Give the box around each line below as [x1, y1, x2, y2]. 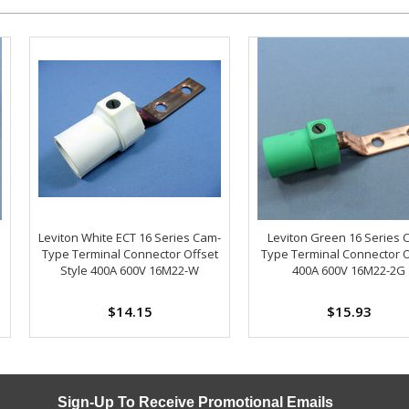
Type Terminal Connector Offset [41, 245, 218, 262]
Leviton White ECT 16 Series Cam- [38, 228, 221, 246]
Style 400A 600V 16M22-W [60, 261, 199, 278]
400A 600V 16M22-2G [292, 261, 405, 278]
